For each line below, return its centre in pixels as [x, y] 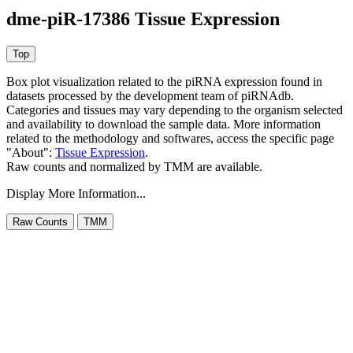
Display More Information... [76, 194]
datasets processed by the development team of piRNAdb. [150, 96]
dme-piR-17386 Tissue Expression [143, 19]
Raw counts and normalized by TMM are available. [134, 167]
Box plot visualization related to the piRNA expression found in [164, 82]
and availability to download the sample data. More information [163, 124]
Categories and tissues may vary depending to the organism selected [175, 110]
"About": [31, 153]
